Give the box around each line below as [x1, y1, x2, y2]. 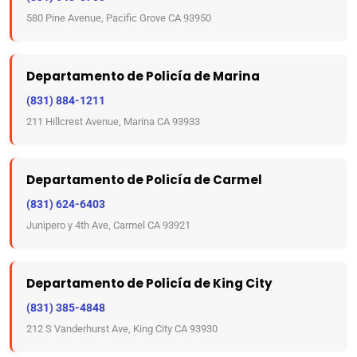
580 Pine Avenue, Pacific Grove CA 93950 [26, 12, 211, 24]
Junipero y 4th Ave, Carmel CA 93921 [26, 219, 190, 231]
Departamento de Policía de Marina [26, 68, 260, 84]
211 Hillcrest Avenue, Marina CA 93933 [26, 116, 200, 127]
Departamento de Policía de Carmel [26, 171, 262, 188]
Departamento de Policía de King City [26, 275, 273, 292]
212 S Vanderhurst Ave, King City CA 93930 [26, 323, 218, 335]
